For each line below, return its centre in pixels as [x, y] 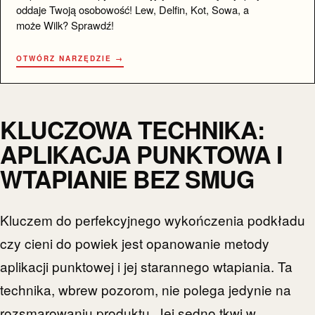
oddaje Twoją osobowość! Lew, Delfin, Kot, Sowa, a [133, 9]
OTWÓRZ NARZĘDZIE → [70, 58]
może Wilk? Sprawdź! [65, 25]
